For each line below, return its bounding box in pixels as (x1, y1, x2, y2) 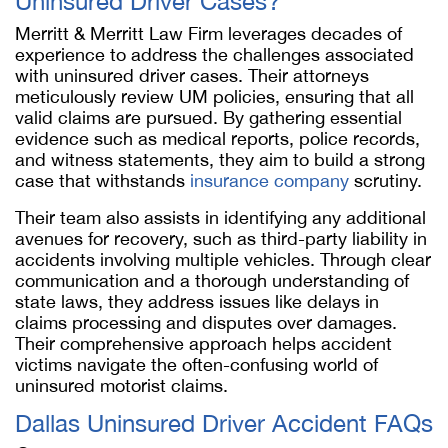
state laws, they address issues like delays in (15, 291, 379, 312)
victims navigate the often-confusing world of (15, 354, 378, 375)
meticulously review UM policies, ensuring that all (15, 86, 414, 107)
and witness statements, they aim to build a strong (15, 149, 425, 170)
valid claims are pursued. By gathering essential (15, 107, 402, 128)
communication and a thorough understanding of (15, 270, 409, 291)
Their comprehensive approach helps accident (15, 333, 392, 354)
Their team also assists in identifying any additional (15, 207, 426, 228)
